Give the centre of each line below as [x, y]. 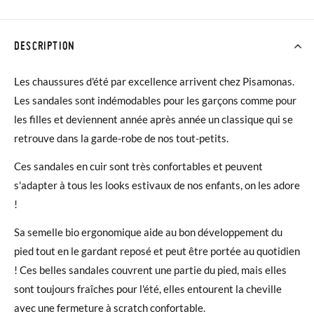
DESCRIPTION [45, 46]
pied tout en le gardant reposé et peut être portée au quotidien [157, 251]
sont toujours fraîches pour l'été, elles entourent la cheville [148, 288]
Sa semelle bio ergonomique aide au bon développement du [148, 232]
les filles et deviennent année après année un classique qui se [153, 119]
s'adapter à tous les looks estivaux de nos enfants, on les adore [157, 185]
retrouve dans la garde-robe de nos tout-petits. [121, 138]
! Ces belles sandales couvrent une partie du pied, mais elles [150, 269]
